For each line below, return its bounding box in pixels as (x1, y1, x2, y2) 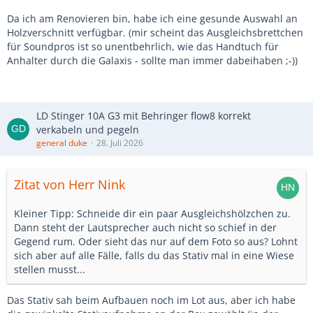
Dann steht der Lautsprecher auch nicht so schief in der (14, 221, 277, 234)
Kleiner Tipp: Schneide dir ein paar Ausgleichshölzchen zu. (14, 207, 291, 220)
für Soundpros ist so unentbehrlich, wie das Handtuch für (7, 40, 279, 53)
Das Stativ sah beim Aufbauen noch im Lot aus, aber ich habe (7, 293, 296, 307)
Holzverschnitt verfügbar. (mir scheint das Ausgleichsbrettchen (7, 26, 303, 39)
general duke (36, 137, 87, 149)
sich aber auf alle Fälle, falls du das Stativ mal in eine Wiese (14, 249, 294, 262)
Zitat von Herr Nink (14, 176, 125, 193)
